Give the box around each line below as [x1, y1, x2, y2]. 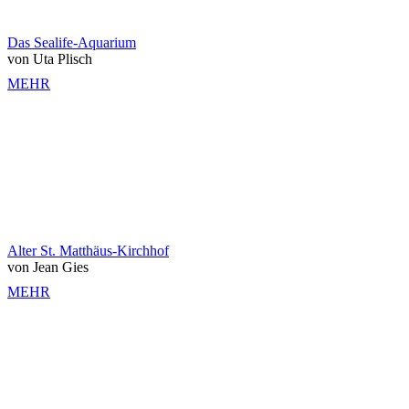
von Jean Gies [7, 258, 89, 275]
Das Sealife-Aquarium [7, 34, 136, 50]
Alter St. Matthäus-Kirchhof [7, 242, 169, 258]
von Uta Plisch [7, 50, 92, 67]
